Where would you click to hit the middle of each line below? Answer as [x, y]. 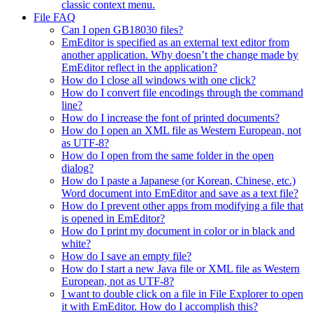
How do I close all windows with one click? [159, 80]
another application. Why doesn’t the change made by [180, 55]
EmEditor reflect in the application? [139, 68]
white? [76, 244]
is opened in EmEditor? [113, 219]
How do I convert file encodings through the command [182, 93]
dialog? [78, 168]
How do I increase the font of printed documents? [170, 118]
